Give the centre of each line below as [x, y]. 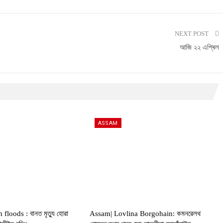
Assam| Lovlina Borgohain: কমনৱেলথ [145, 213]
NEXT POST [192, 34]
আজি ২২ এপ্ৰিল [199, 47]
